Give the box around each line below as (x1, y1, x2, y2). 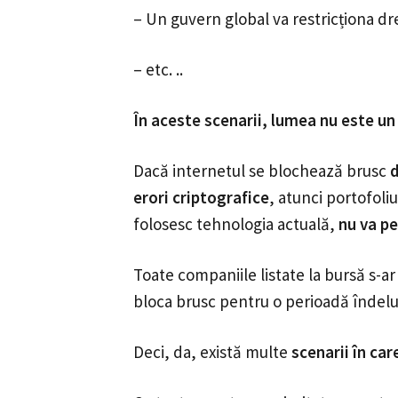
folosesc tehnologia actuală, (133, 213, 339, 235)
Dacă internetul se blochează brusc (133, 160, 391, 181)
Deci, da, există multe (133, 340, 292, 362)
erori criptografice (133, 187, 270, 208)
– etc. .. (133, 59, 184, 81)
